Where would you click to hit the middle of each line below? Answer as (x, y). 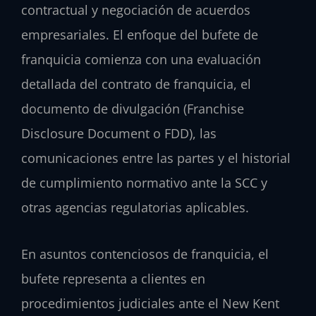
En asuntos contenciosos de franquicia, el (145, 254)
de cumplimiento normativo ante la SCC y (144, 182)
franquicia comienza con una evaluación (141, 59)
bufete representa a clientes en (113, 279)
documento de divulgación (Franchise (133, 108)
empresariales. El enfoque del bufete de (140, 34)
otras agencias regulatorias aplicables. (135, 207)
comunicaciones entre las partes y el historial (156, 158)
